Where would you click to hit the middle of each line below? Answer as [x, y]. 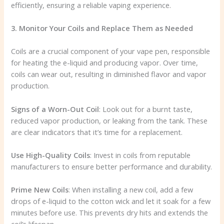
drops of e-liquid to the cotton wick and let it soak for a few [111, 201]
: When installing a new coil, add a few [131, 190]
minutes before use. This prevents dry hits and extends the [110, 213]
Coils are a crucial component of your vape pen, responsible [111, 51]
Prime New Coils [40, 190]
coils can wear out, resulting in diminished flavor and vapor [109, 74]
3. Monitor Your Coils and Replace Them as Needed [102, 28]
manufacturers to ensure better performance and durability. [112, 166]
